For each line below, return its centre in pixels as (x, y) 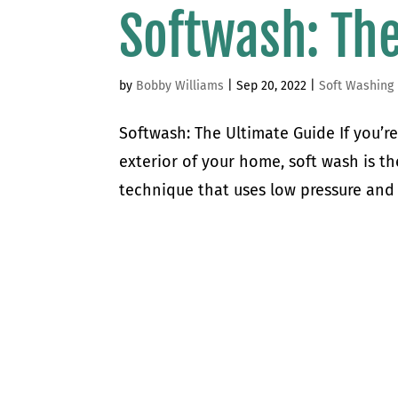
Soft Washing (357, 86)
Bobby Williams (180, 86)
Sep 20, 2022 (272, 86)
